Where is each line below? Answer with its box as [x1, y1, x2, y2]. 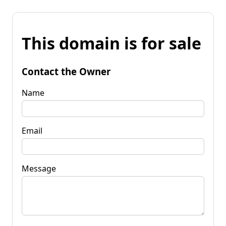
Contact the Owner [22, 65, 110, 78]
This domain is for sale [22, 32, 201, 54]
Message [22, 162, 56, 174]
